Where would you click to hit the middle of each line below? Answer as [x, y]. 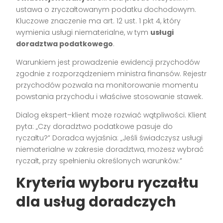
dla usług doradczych [96, 202]
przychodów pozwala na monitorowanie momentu [107, 85]
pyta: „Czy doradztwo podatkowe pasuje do [95, 127]
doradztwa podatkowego [65, 44]
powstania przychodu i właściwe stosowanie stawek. [110, 97]
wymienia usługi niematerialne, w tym [83, 33]
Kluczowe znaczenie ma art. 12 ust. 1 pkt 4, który [99, 21]
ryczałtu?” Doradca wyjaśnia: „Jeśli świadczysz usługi [110, 138]
